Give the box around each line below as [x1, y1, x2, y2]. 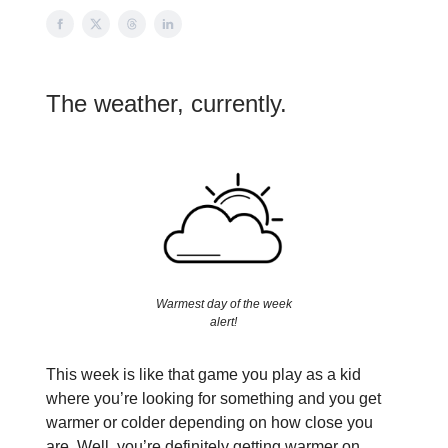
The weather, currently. [46, 90, 287, 117]
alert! [210, 315, 238, 330]
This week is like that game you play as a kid [46, 366, 361, 384]
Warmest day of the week [155, 297, 292, 312]
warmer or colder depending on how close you [46, 414, 373, 432]
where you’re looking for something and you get [46, 390, 381, 408]
